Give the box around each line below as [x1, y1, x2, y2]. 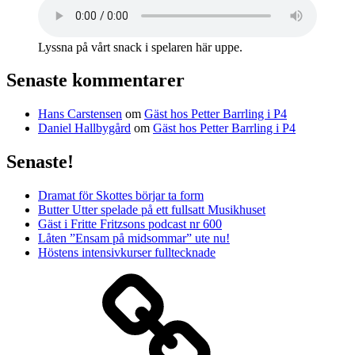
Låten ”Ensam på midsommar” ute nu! [38, 231, 230, 246]
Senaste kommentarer [6, 70, 185, 91]
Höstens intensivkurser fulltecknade [38, 246, 216, 260]
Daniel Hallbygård [38, 121, 131, 136]
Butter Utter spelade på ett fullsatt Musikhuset [38, 203, 265, 217]
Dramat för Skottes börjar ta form [38, 189, 204, 203]
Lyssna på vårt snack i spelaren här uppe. [38, 40, 242, 54]
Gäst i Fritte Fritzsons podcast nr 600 [38, 217, 222, 231]
